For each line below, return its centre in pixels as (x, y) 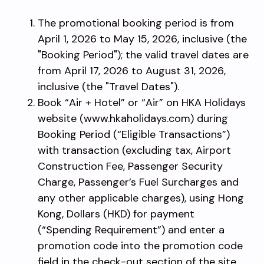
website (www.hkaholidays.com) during (133, 118)
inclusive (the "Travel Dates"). (108, 86)
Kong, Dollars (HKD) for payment (116, 214)
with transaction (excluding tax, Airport (134, 150)
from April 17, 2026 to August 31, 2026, (132, 70)
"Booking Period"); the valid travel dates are (143, 55)
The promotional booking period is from (136, 23)
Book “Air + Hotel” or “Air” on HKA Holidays (142, 102)
